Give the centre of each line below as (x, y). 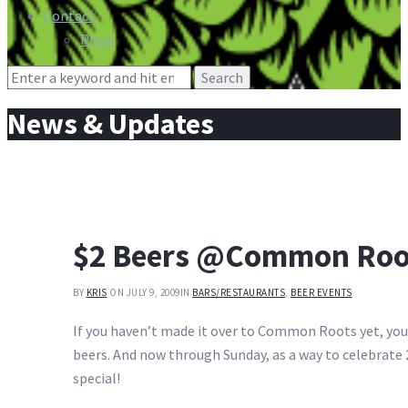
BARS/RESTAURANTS (239, 293)
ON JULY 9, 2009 (145, 293)
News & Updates (111, 124)
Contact (69, 15)
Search (27, 76)
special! (97, 378)
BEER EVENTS (321, 293)
